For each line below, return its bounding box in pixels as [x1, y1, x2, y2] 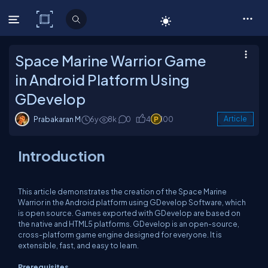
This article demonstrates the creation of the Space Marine [18, 187, 227, 196]
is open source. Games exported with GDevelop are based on [18, 208, 240, 218]
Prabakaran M [33, 114, 81, 124]
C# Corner [57, 13, 106, 25]
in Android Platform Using [15, 71, 190, 89]
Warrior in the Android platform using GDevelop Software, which [18, 197, 246, 207]
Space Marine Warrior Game [15, 51, 206, 69]
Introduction [18, 147, 105, 165]
